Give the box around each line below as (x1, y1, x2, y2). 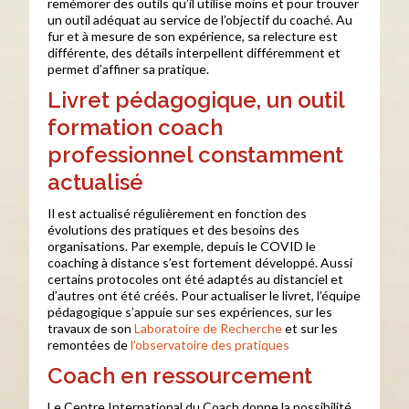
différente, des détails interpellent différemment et (47, 45, 341, 60)
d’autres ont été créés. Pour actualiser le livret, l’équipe (47, 288, 362, 303)
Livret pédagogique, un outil (47, 87, 345, 113)
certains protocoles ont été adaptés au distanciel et (47, 271, 344, 287)
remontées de (47, 337, 131, 352)
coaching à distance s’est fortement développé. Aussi (47, 255, 353, 270)
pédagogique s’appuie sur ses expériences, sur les (47, 304, 333, 320)
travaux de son (47, 320, 135, 336)
